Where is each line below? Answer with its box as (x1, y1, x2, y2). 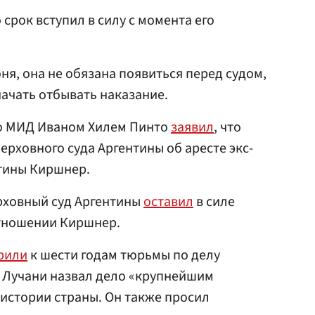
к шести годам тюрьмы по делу (27, 245, 220, 265)
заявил (171, 117, 214, 137)
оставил (143, 192, 193, 212)
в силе (193, 192, 235, 212)
